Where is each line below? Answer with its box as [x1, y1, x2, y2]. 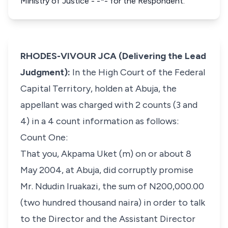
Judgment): [20, 67, 72, 78]
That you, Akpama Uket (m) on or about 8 [20, 148, 191, 159]
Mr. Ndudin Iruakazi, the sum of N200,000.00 [20, 181, 204, 192]
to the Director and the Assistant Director [20, 213, 195, 224]
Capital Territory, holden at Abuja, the [20, 83, 177, 94]
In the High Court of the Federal [72, 67, 205, 78]
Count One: [20, 132, 68, 143]
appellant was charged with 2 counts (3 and [20, 99, 197, 110]
